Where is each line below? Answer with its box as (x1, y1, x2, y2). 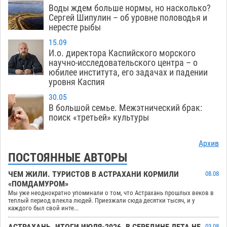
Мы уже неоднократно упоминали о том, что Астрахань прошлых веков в (8, 189, 214, 197)
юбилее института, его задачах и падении (49, 67, 208, 78)
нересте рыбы (49, 22, 101, 33)
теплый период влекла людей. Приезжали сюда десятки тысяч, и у (8, 197, 195, 205)
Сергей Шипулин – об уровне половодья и (49, 12, 207, 23)
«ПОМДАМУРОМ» (8, 179, 68, 189)
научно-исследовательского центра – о (49, 57, 198, 68)
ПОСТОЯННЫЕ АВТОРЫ (8, 150, 127, 165)
